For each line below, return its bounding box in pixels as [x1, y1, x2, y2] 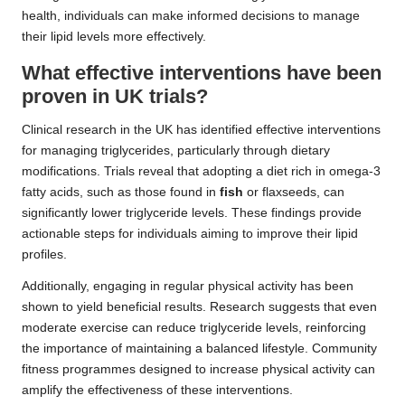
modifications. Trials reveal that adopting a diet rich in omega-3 [22, 165, 381, 179]
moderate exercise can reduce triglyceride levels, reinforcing [22, 321, 366, 335]
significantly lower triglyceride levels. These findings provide [22, 206, 362, 221]
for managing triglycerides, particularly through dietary [22, 144, 330, 158]
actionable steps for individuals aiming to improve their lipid [22, 227, 358, 241]
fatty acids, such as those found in [22, 185, 220, 200]
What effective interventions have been [22, 61, 381, 85]
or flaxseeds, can [243, 185, 344, 200]
